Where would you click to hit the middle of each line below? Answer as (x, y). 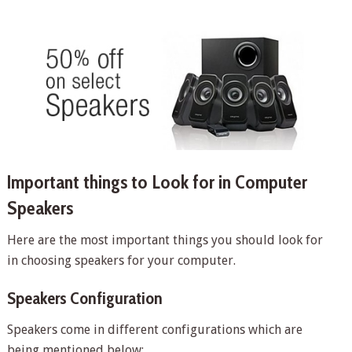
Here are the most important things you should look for (165, 240)
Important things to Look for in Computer (157, 181)
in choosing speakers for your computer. (121, 260)
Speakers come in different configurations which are (154, 329)
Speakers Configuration (84, 298)
